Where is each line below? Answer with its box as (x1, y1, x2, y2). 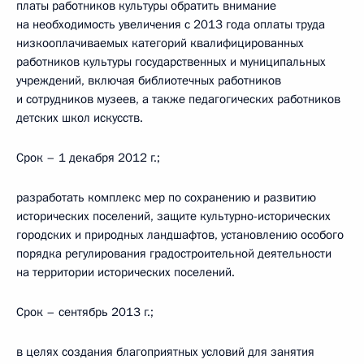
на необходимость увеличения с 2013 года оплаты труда (16, 16, 325, 32)
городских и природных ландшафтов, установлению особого (16, 227, 344, 243)
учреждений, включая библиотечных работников (16, 72, 281, 89)
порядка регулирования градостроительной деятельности (16, 245, 331, 262)
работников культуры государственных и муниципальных (16, 54, 326, 70)
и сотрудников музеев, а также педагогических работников (16, 91, 340, 107)
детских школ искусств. (16, 110, 143, 126)
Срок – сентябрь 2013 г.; (16, 304, 154, 320)
